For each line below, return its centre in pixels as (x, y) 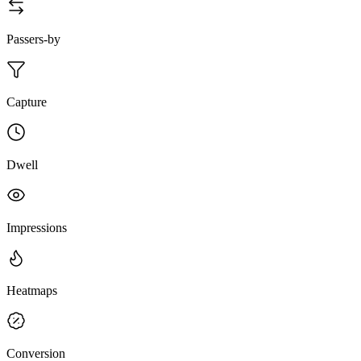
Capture (27, 102)
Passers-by (33, 39)
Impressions (37, 227)
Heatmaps (32, 290)
